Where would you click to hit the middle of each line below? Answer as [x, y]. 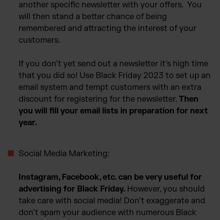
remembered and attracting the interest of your [108, 28]
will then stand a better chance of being [93, 16]
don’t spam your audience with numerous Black [108, 212]
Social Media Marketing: [64, 153]
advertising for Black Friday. [72, 189]
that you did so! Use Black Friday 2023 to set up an [115, 75]
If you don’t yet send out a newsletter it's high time [113, 64]
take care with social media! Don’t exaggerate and [112, 201]
